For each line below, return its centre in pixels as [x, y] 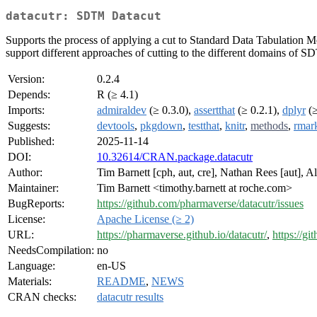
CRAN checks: [42, 297]
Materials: [30, 282]
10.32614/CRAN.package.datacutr [175, 157]
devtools [116, 126]
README [121, 282]
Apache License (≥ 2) [145, 219]
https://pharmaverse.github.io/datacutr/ [182, 235]
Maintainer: [33, 188]
